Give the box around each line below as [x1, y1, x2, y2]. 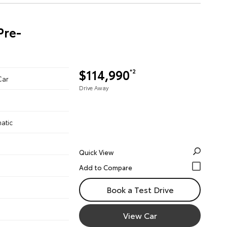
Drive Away [79, 84, 108, 92]
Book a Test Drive [106, 183, 174, 195]
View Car [123, 209, 157, 221]
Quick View [79, 147, 113, 157]
